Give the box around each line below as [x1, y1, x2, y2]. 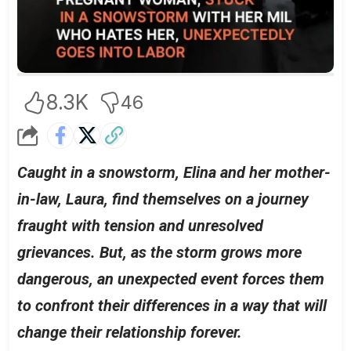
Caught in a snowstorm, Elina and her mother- [17, 162, 331, 182]
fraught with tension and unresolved [17, 215, 263, 235]
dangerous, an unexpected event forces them [17, 269, 324, 288]
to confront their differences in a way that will [17, 295, 327, 315]
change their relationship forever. [17, 322, 242, 342]
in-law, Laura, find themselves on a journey [17, 189, 309, 208]
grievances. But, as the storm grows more [17, 242, 302, 262]
